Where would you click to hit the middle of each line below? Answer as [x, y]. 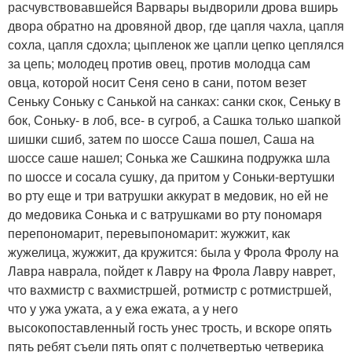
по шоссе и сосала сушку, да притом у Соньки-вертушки [171, 177]
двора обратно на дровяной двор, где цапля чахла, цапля [176, 26]
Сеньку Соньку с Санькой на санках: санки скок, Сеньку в [174, 101]
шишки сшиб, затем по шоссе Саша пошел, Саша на [161, 139]
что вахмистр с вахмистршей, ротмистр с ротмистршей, [170, 290]
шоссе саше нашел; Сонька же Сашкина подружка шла [169, 158]
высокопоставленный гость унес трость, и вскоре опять [170, 328]
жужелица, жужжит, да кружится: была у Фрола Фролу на [173, 252]
